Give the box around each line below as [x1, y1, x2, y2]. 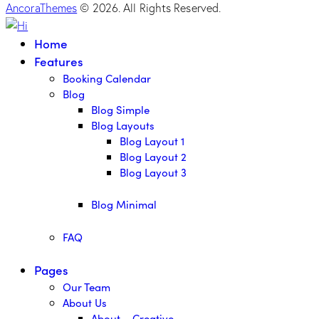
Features [34, 52, 83, 70]
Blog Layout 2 [120, 149, 187, 164]
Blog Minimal [91, 197, 157, 212]
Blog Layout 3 [120, 164, 187, 179]
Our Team [63, 280, 110, 295]
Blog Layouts [91, 117, 155, 132]
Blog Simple [91, 102, 150, 117]
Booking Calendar [63, 70, 151, 85]
